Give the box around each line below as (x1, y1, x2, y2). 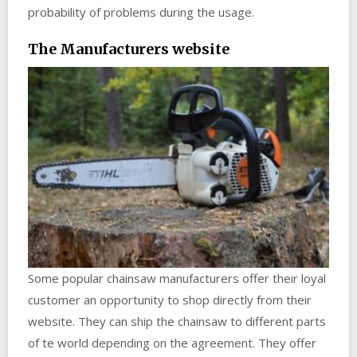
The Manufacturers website (28, 39, 229, 58)
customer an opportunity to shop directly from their (28, 291, 312, 308)
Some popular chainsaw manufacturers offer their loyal (28, 269, 326, 286)
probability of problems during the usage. (28, 3, 254, 20)
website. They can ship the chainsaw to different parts (28, 312, 326, 329)
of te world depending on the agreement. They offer (28, 334, 316, 351)
